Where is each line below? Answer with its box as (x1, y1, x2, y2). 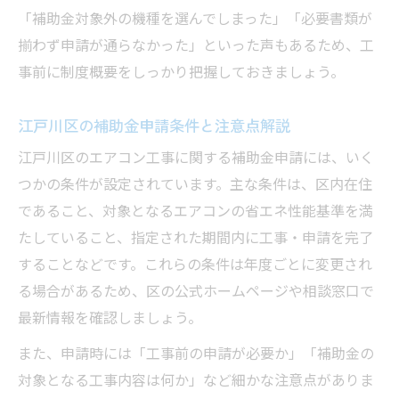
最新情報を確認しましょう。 (18, 307, 202, 332)
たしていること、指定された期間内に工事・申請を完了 (18, 227, 373, 252)
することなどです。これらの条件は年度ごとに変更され (18, 254, 372, 279)
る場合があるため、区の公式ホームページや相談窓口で (18, 281, 374, 305)
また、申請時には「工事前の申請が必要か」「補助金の (18, 343, 374, 368)
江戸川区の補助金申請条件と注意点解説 (18, 114, 290, 137)
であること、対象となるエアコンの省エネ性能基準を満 (18, 200, 373, 225)
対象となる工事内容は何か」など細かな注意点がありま (18, 370, 374, 395)
